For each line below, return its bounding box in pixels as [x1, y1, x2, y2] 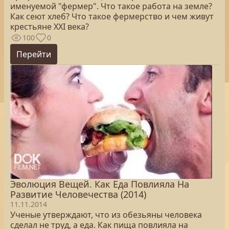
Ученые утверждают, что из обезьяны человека [10, 209, 202, 220]
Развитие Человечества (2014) [10, 188, 146, 200]
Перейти [16, 49, 51, 60]
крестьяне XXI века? [10, 21, 89, 32]
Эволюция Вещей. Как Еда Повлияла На [10, 178, 189, 190]
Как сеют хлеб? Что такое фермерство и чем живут [10, 11, 214, 22]
